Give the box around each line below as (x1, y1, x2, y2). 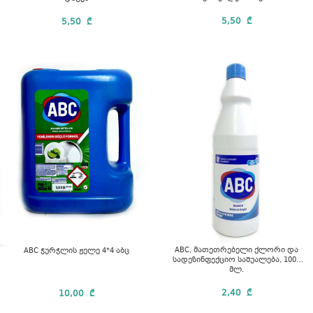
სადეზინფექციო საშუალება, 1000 (173, 255, 300, 266)
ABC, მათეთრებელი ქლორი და (175, 245, 254, 256)
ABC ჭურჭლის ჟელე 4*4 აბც (24, 246, 129, 257)
